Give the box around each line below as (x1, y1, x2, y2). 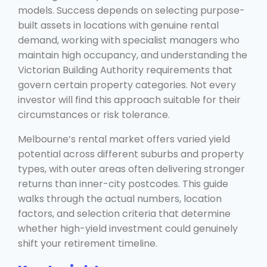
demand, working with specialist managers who (18, 33, 240, 47)
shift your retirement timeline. (18, 236, 157, 250)
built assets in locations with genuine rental (18, 18, 219, 32)
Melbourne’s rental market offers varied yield (18, 132, 230, 146)
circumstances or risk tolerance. (18, 107, 170, 122)
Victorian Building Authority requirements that (18, 63, 232, 77)
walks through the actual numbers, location (18, 191, 222, 206)
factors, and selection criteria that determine (18, 206, 231, 221)
